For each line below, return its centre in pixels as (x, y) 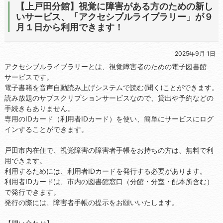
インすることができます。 (46, 129)
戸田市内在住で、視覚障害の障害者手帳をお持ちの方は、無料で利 (109, 150)
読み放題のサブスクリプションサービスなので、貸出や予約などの (109, 98)
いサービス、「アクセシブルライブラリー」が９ (114, 16)
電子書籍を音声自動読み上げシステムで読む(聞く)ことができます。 (111, 88)
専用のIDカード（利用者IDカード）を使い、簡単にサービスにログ (109, 119)
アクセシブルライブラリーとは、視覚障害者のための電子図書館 (105, 67)
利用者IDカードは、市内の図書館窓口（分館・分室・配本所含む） (109, 182)
